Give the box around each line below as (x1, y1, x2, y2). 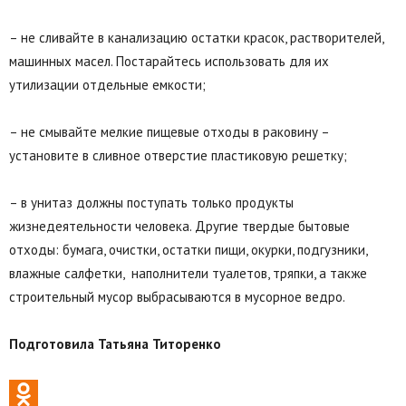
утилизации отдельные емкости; (9, 75, 206, 93)
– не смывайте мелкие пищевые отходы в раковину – (9, 122, 329, 140)
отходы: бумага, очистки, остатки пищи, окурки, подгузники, (9, 240, 367, 258)
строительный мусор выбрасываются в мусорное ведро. (9, 287, 345, 305)
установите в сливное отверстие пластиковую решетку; (9, 146, 347, 164)
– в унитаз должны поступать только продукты (9, 193, 294, 211)
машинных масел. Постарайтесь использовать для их (9, 52, 329, 70)
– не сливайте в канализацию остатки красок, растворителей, (9, 28, 383, 46)
